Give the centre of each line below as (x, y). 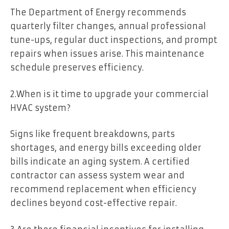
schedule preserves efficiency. (77, 68)
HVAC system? (40, 108)
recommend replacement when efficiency (103, 189)
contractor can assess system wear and (97, 176)
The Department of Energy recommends (98, 13)
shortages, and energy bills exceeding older (106, 148)
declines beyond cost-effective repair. (94, 203)
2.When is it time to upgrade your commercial (109, 94)
